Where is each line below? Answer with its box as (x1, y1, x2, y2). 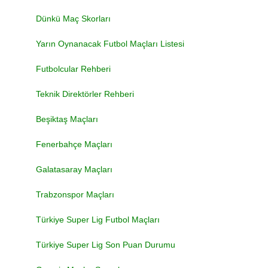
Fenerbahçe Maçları (36, 139, 112, 149)
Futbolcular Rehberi (36, 64, 111, 74)
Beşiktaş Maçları (36, 114, 98, 124)
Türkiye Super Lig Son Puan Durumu (36, 240, 175, 249)
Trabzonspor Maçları (36, 190, 114, 199)
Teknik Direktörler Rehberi (36, 89, 134, 99)
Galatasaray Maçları (36, 165, 112, 174)
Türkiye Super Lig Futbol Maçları (36, 215, 160, 224)
